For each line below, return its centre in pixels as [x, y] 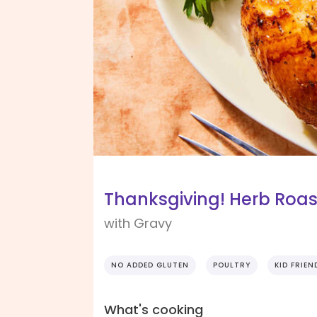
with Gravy [138, 224]
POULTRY [232, 265]
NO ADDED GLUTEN [150, 265]
